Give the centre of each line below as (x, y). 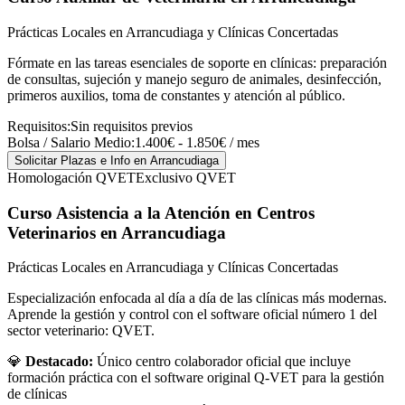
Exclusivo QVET (186, 177)
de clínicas (37, 394)
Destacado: (59, 362)
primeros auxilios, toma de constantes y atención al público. (176, 95)
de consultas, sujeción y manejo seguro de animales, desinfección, (194, 79)
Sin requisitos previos (132, 126)
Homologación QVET (71, 177)
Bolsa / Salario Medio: (71, 142)
